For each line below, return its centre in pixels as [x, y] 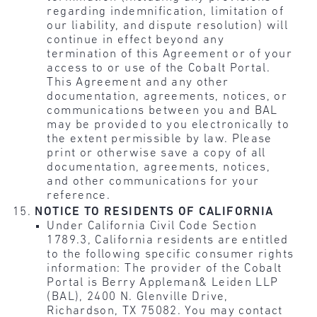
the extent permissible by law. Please [160, 139]
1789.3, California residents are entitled [168, 240]
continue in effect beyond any [136, 40]
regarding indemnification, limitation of [165, 11]
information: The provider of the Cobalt [165, 269]
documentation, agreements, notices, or [167, 96]
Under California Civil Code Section [152, 226]
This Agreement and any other [138, 82]
